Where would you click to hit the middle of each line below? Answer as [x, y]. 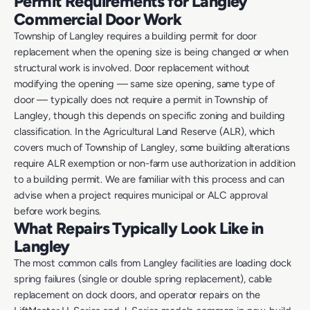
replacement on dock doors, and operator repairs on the [137, 295]
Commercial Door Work [98, 20]
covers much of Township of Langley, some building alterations [152, 148]
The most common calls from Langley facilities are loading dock [153, 263]
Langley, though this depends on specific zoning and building [150, 116]
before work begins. [58, 211]
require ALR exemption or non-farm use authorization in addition [155, 164]
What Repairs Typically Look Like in [139, 229]
